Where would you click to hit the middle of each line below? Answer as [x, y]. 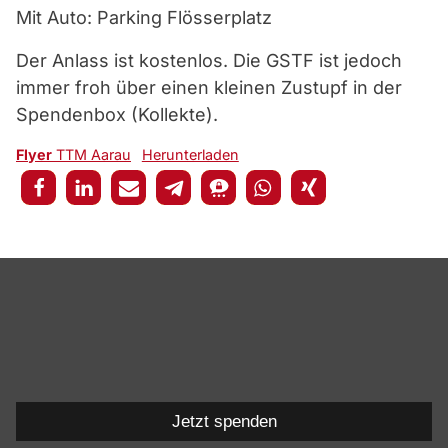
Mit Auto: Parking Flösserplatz [144, 17]
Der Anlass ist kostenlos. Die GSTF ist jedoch [209, 60]
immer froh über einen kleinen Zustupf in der [209, 87]
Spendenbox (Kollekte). [117, 114]
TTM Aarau [91, 154]
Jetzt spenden [224, 421]
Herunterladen [190, 154]
